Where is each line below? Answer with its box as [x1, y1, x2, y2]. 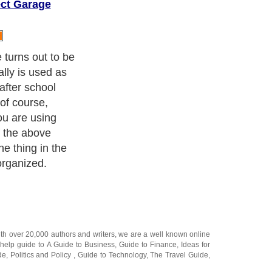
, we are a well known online [114, 169, 211, 178]
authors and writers [50, 169, 115, 178]
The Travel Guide [150, 189, 209, 199]
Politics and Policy [10, 189, 74, 199]
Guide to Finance [118, 179, 177, 188]
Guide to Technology [77, 189, 146, 199]
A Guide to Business [46, 179, 115, 188]
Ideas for [180, 179, 210, 188]
